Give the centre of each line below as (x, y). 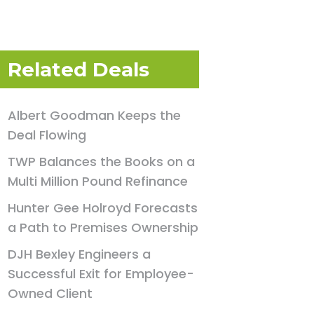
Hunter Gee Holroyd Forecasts (103, 208)
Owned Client (50, 293)
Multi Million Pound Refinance (98, 181)
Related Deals (79, 69)
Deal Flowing (47, 135)
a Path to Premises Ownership (103, 227)
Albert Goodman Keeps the (95, 115)
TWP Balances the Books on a (102, 162)
